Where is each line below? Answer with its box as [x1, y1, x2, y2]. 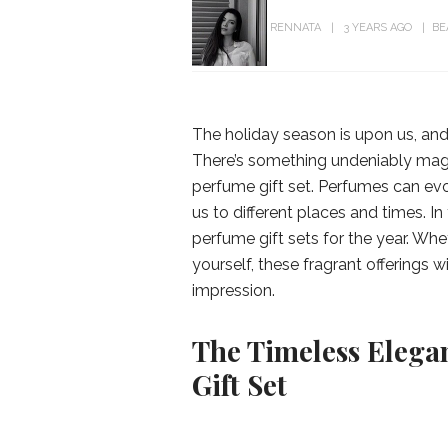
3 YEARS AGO [344, 21, 412, 35]
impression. [192, 281, 275, 300]
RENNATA [270, 21, 321, 35]
